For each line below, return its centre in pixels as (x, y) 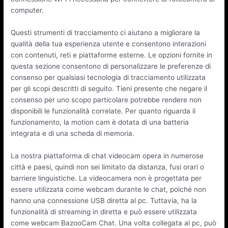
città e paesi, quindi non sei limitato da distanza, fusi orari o (108, 167)
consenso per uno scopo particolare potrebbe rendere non (106, 100)
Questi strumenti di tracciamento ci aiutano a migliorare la (106, 33)
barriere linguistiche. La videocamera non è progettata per (106, 178)
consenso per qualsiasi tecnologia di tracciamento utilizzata (108, 78)
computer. (27, 10)
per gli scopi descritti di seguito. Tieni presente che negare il (109, 89)
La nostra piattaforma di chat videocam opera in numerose (107, 156)
